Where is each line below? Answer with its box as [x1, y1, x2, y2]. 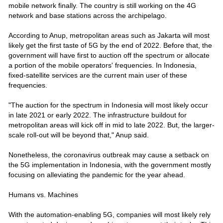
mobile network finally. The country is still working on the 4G [8, 1, 196, 9]
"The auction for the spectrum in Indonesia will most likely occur [8, 101, 208, 109]
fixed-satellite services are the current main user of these [8, 71, 187, 79]
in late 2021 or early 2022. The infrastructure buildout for [8, 111, 187, 119]
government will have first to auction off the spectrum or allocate [8, 51, 210, 59]
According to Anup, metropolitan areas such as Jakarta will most [8, 31, 210, 39]
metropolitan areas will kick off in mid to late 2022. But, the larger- [8, 120, 215, 129]
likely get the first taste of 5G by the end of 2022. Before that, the [8, 41, 212, 49]
